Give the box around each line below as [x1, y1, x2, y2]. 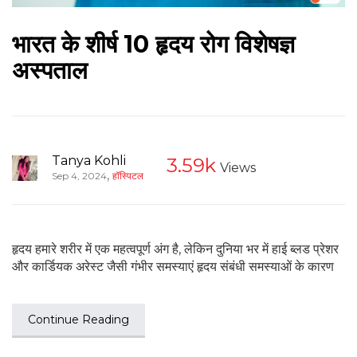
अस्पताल [12, 55, 88, 85]
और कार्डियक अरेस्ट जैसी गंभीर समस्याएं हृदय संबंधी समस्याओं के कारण [12, 259, 334, 275]
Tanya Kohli [52, 153, 126, 169]
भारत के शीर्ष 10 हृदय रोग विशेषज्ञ [12, 29, 295, 59]
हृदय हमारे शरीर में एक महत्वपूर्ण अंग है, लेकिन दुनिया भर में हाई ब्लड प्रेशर [12, 241, 339, 257]
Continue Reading [28, 312, 129, 328]
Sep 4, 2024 [52, 170, 107, 182]
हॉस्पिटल [112, 170, 143, 182]
